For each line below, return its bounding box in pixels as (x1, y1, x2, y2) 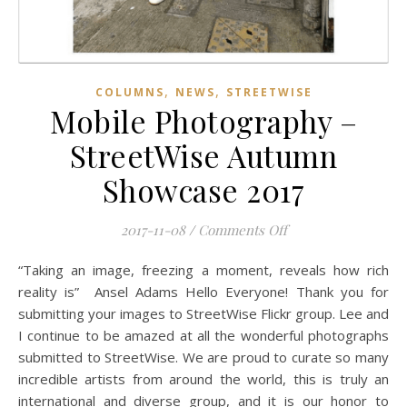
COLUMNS (94, 84, 164, 100)
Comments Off (197, 221, 287, 239)
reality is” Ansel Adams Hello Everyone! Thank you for (18, 283, 389, 301)
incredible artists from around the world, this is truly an (18, 370, 389, 388)
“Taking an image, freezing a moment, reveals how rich (18, 261, 32, 279)
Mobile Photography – (50, 101, 357, 141)
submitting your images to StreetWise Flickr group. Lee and (18, 304, 389, 323)
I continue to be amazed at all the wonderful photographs (18, 326, 389, 344)
